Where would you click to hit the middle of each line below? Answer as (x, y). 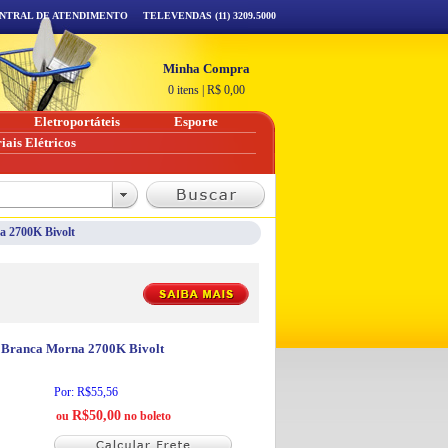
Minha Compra (206, 68)
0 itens (183, 90)
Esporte (196, 121)
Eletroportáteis (77, 121)
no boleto (146, 416)
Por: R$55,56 (86, 392)
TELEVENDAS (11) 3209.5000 (209, 15)
